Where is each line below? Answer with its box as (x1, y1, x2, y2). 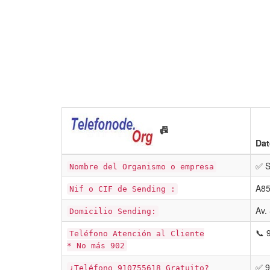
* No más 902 (67, 241, 125, 250)
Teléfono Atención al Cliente (69, 229, 204, 238)
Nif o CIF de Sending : (69, 184, 175, 193)
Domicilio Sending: (69, 207, 156, 216)
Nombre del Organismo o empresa (69, 162, 214, 171)
